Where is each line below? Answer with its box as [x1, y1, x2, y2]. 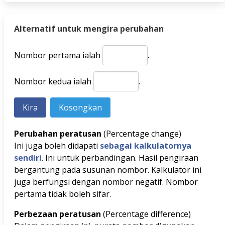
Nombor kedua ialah [14, 76, 93, 87]
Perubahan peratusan [14, 128, 103, 139]
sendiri [14, 152, 42, 163]
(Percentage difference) [103, 208, 191, 219]
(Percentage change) [103, 128, 181, 139]
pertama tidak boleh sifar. [14, 188, 111, 199]
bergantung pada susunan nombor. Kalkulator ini [14, 164, 201, 175]
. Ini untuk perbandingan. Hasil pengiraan [42, 152, 198, 163]
